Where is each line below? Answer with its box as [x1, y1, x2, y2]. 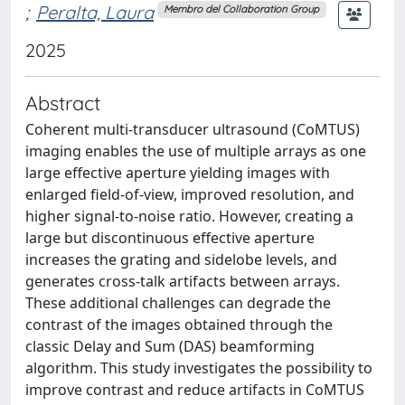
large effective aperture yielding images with [25, 162, 330, 183]
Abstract [25, 89, 100, 115]
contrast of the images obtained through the [25, 314, 333, 334]
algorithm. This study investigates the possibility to [25, 357, 372, 378]
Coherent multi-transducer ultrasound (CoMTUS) [25, 118, 360, 139]
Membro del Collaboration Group [164, 2, 320, 15]
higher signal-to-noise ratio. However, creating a [25, 205, 353, 226]
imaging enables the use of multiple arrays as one [25, 140, 366, 161]
